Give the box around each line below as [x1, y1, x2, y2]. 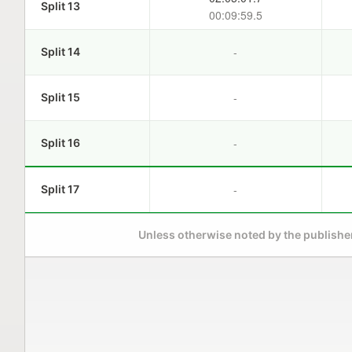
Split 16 [40, 136, 80, 149]
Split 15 [40, 90, 80, 104]
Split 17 [40, 182, 79, 196]
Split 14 [40, 45, 80, 58]
